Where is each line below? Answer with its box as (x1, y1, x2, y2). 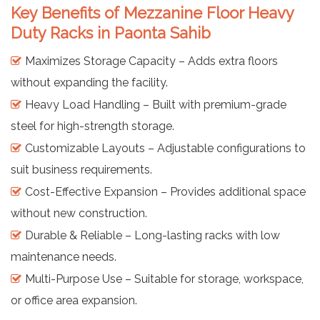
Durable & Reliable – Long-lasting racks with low (25, 228, 280, 242)
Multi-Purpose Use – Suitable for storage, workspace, (25, 271, 304, 286)
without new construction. (11, 206, 147, 220)
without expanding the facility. (11, 75, 168, 89)
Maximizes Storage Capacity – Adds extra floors (25, 54, 278, 68)
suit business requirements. (11, 162, 152, 176)
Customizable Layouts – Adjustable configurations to (25, 141, 306, 155)
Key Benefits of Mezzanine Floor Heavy (11, 3, 294, 22)
